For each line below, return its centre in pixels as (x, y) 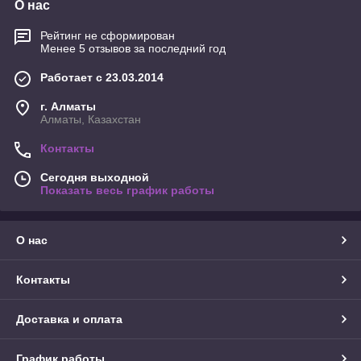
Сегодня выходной (95, 178)
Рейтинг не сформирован (108, 36)
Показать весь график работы (127, 191)
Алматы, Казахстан (91, 120)
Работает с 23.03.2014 (102, 78)
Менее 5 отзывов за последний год (133, 49)
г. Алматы (68, 107)
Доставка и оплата (69, 320)
